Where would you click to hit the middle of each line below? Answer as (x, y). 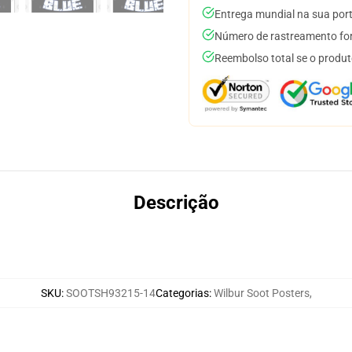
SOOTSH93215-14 (110, 293)
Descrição (176, 203)
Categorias (182, 293)
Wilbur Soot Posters (261, 293)
